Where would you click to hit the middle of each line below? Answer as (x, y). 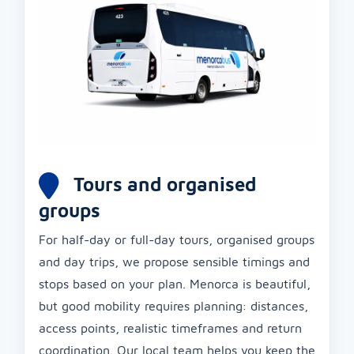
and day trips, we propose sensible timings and (174, 262)
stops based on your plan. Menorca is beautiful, (175, 284)
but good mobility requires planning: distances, (173, 306)
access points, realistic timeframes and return (170, 328)
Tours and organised (163, 185)
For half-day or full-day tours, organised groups (177, 240)
